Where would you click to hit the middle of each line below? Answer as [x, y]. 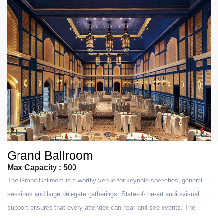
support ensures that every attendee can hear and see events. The [101, 208]
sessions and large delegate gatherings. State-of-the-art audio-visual [103, 194]
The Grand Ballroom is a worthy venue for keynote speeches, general [105, 180]
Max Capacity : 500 [42, 168]
